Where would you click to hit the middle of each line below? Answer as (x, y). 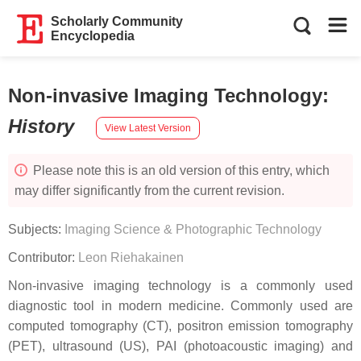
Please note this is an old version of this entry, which (180, 170)
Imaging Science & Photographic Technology (193, 229)
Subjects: (36, 229)
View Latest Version (148, 128)
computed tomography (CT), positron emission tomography (180, 326)
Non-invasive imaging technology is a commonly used (180, 286)
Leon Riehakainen (131, 257)
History (44, 126)
